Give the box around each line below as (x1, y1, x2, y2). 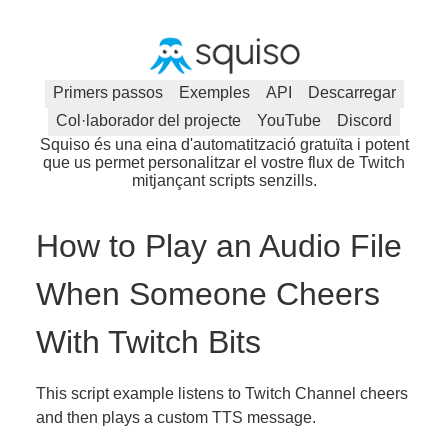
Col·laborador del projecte (56, 111, 241, 129)
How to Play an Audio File (36, 227, 402, 264)
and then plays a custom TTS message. (36, 408, 316, 426)
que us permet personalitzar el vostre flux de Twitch (43, 153, 405, 171)
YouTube (257, 111, 321, 129)
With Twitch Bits (36, 323, 261, 360)
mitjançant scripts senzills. (131, 171, 317, 189)
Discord (337, 111, 392, 129)
